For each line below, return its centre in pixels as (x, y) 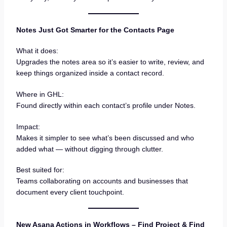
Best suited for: (40, 170)
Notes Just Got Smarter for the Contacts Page (95, 30)
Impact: (28, 126)
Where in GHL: (40, 94)
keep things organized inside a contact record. (90, 73)
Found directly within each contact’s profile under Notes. (106, 106)
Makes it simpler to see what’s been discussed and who (105, 138)
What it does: (37, 51)
